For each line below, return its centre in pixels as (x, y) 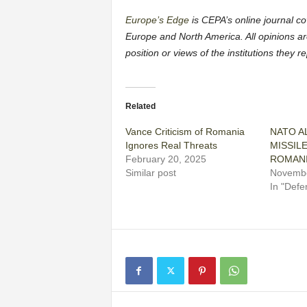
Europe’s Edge (157, 20)
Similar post (150, 173)
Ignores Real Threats (171, 146)
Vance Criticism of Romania (185, 132)
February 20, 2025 (165, 159)
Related (140, 107)
